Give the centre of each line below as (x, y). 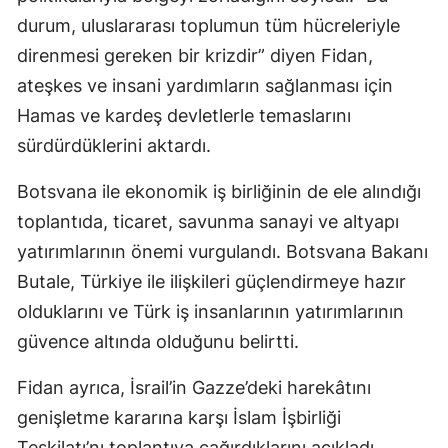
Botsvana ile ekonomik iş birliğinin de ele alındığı (219, 191)
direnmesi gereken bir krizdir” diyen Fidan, (195, 55)
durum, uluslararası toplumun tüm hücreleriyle (208, 25)
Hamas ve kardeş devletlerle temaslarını (184, 115)
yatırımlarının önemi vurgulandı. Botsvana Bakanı (222, 251)
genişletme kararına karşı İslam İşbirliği (179, 417)
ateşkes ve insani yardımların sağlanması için (205, 85)
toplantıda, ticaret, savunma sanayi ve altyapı (208, 221)
